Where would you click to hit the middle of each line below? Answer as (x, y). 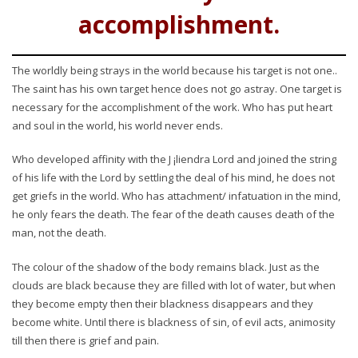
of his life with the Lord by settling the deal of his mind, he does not (173, 177)
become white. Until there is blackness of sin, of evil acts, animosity (174, 322)
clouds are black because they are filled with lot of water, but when (174, 285)
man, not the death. (59, 233)
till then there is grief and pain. (86, 340)
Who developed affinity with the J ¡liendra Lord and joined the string (174, 159)
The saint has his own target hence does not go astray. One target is (177, 88)
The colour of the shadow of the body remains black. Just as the (166, 267)
